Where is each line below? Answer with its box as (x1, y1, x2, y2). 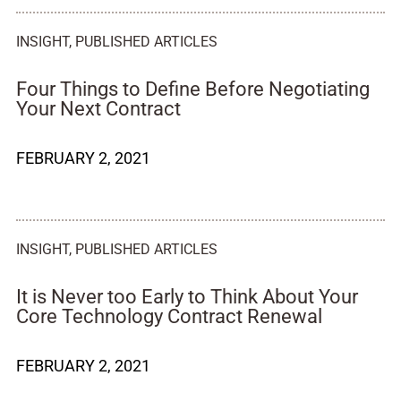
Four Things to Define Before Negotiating (16, 78, 370, 100)
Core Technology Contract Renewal (16, 305, 322, 328)
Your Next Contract (16, 98, 181, 120)
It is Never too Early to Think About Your (16, 286, 358, 308)
